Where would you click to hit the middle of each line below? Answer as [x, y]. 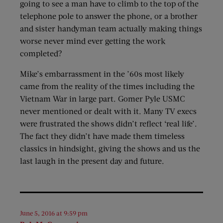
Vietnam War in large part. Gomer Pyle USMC [102, 99]
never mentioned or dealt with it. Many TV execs [108, 111]
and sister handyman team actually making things [111, 28]
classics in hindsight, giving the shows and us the [110, 148]
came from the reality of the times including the [107, 86]
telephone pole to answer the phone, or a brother [109, 16]
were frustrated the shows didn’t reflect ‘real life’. [109, 123]
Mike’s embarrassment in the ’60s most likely [102, 74]
